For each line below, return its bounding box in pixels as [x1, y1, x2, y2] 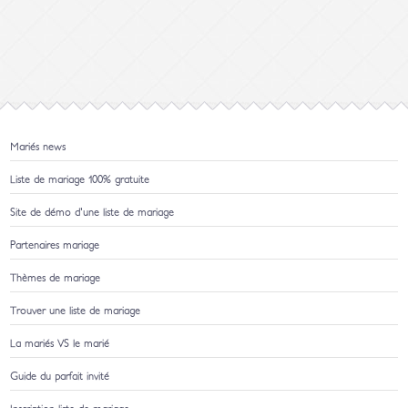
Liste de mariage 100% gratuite [10, 174, 150, 186]
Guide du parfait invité [10, 371, 110, 382]
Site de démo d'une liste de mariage [10, 207, 175, 219]
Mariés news [10, 141, 66, 153]
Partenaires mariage [10, 240, 100, 251]
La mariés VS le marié [10, 338, 110, 350]
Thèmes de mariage [10, 272, 101, 284]
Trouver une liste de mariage [10, 305, 141, 317]
